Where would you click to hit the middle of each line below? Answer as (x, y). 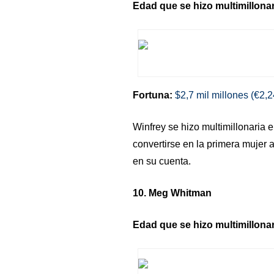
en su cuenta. (161, 161)
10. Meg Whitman (172, 193)
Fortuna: (152, 95)
